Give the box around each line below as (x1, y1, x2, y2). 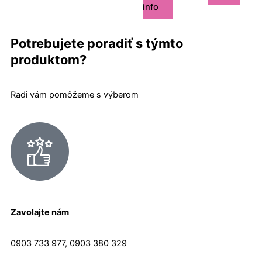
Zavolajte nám (11, 206, 69, 218)
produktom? (11, 51, 87, 67)
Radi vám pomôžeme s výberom (11, 89, 139, 101)
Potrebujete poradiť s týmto (11, 35, 183, 51)
